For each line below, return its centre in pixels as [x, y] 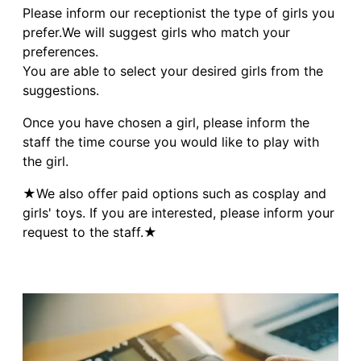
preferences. [60, 52]
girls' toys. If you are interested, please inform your [178, 213]
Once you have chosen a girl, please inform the [166, 123]
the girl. [46, 162]
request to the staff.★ [90, 232]
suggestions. [61, 91]
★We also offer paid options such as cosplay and [174, 194]
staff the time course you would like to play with [171, 142]
